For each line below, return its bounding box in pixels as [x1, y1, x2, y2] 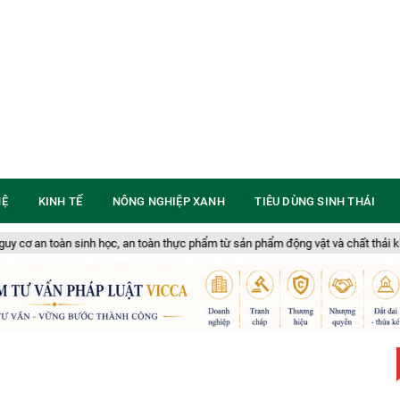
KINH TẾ [37, 194, 82, 208]
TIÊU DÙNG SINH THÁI [254, 194, 376, 208]
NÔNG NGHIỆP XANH [112, 194, 225, 208]
